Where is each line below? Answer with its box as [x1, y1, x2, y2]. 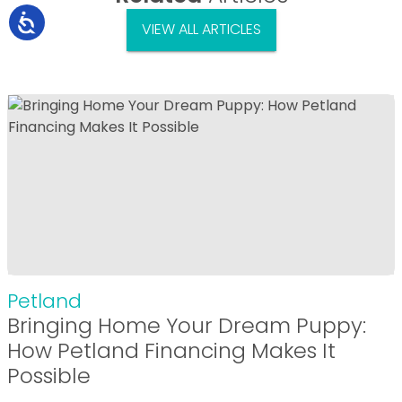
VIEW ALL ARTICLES [141, 19, 261, 40]
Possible [7, 360, 91, 390]
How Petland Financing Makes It [7, 335, 336, 365]
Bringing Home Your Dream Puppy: [7, 310, 366, 340]
